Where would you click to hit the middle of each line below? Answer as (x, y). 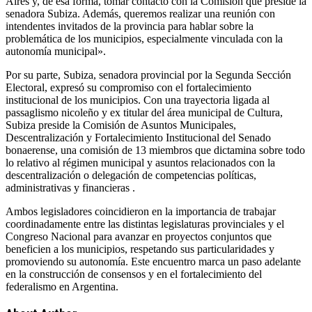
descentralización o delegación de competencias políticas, (131, 175)
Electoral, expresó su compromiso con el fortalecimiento (128, 87)
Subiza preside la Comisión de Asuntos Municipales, (121, 125)
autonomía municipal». (56, 51)
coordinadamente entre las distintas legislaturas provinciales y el (145, 224)
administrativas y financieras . (70, 188)
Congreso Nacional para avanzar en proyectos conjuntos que (139, 236)
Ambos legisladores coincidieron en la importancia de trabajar (141, 211)
